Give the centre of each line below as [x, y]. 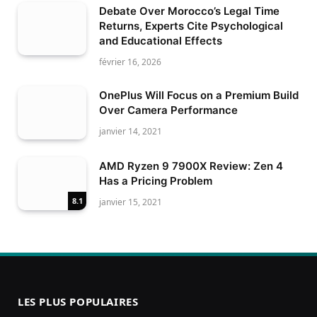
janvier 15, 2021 [131, 202]
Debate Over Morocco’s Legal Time [189, 11]
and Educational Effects [161, 41]
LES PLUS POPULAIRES [78, 301]
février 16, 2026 [130, 62]
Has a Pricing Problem [156, 181]
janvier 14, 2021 [131, 132]
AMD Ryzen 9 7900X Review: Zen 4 [191, 166]
